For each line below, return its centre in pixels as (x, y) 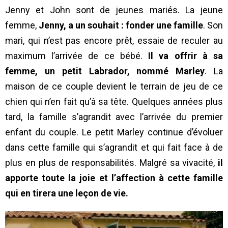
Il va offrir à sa (186, 56)
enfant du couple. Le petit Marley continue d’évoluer (114, 132)
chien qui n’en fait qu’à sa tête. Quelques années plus (114, 102)
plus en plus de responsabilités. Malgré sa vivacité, (111, 163)
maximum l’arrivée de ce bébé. (77, 56)
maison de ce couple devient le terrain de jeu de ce (114, 87)
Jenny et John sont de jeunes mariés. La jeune (114, 10)
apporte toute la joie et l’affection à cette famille (114, 178)
